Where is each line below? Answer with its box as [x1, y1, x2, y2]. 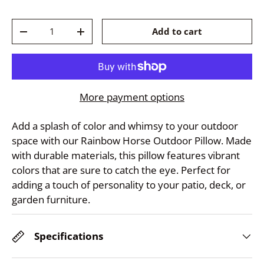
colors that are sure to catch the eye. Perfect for [12, 163, 230, 177]
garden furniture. [12, 193, 90, 207]
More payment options [80, 90, 184, 104]
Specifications [34, 229, 103, 243]
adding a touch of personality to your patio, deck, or [12, 178, 246, 192]
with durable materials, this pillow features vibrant [12, 148, 240, 163]
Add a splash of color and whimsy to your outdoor [12, 119, 238, 133]
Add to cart [152, 25, 203, 38]
